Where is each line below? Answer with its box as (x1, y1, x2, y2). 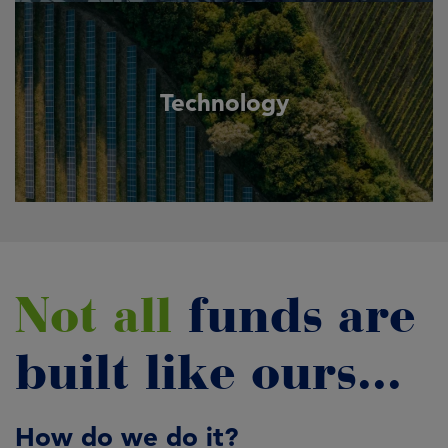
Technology (159, 87, 289, 117)
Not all (15, 286, 187, 346)
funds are (187, 286, 416, 346)
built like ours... (15, 343, 402, 403)
